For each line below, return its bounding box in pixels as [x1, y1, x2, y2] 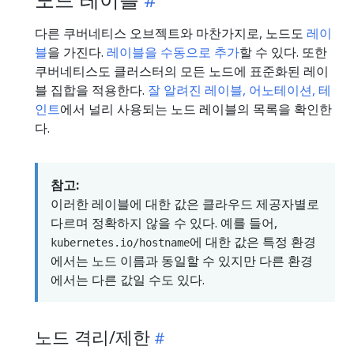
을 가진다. [47, 43, 107, 61]
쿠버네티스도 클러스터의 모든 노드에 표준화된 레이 [35, 62, 329, 80]
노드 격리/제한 [35, 325, 150, 348]
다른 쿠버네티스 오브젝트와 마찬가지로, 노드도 [35, 24, 307, 42]
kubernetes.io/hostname [51, 235, 190, 249]
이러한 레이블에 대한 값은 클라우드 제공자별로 [51, 194, 319, 213]
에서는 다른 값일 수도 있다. [51, 270, 205, 288]
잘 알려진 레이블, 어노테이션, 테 [148, 81, 331, 99]
